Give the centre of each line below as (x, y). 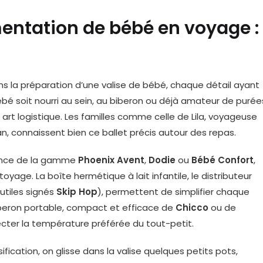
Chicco (192, 208)
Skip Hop (77, 192)
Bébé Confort (222, 160)
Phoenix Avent (111, 160)
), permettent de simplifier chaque (173, 192)
